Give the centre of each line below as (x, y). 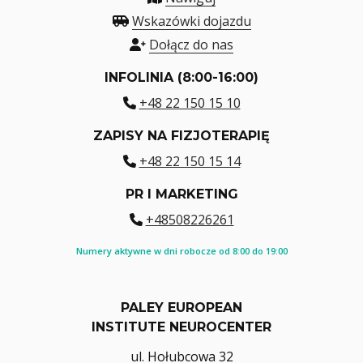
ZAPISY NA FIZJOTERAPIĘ (181, 136)
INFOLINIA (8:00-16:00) (181, 78)
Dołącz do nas (191, 45)
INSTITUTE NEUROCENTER (181, 327)
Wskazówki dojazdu (191, 21)
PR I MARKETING (181, 194)
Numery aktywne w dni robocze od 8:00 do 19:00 (181, 251)
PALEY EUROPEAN (181, 308)
